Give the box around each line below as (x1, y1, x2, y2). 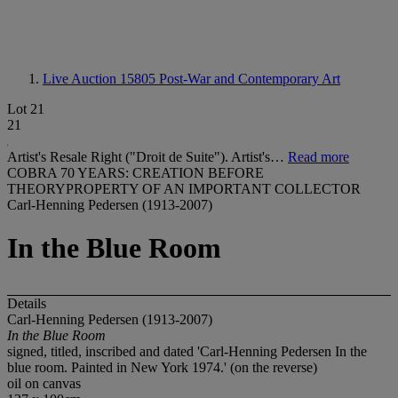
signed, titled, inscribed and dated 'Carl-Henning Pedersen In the (7, 343, 367, 359)
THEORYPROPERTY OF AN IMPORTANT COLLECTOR (7, 181, 361, 196)
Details (7, 295, 46, 311)
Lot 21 (7, 101, 44, 116)
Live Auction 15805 (43, 71, 159, 86)
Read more (288, 149, 349, 164)
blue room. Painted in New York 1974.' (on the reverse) (7, 359, 317, 375)
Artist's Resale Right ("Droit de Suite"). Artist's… (7, 149, 288, 164)
